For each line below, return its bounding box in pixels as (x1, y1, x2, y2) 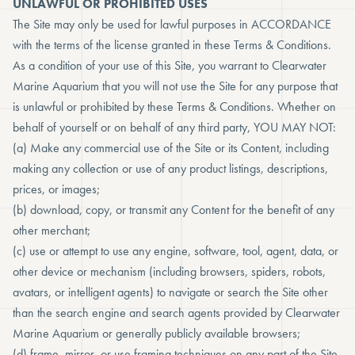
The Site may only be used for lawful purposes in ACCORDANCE (13, 16, 331, 32)
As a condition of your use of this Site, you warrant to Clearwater (13, 57, 326, 74)
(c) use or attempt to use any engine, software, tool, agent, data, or (13, 242, 338, 259)
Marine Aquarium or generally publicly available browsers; (13, 325, 300, 342)
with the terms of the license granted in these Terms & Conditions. (13, 36, 331, 53)
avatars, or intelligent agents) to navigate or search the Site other (13, 284, 328, 300)
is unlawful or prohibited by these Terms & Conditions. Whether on (13, 98, 336, 115)
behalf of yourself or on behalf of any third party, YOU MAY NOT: (13, 119, 336, 136)
